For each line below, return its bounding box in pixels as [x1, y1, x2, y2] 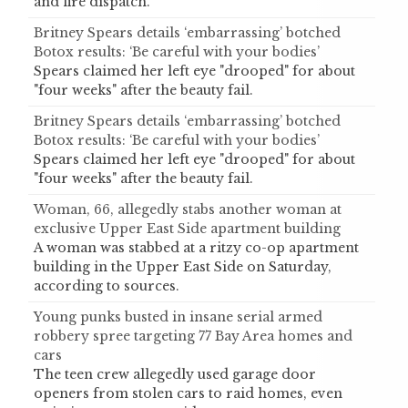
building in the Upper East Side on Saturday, [34, 259, 331, 276]
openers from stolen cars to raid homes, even [34, 385, 342, 403]
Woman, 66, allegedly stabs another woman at [34, 201, 342, 219]
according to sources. [34, 278, 179, 295]
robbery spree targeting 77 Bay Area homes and [34, 328, 352, 345]
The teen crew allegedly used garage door [34, 366, 316, 383]
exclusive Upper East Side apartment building [34, 220, 341, 238]
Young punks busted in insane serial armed [34, 309, 322, 326]
